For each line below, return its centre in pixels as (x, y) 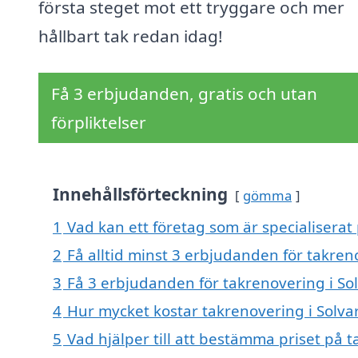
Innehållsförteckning (140, 195)
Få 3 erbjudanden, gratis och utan (184, 94)
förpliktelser (99, 123)
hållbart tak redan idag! (131, 36)
